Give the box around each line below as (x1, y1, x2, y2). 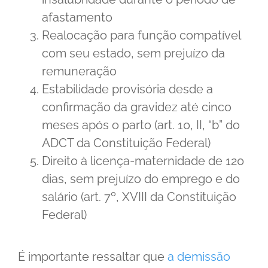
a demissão (167, 249, 230, 264)
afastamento (42, 10, 112, 25)
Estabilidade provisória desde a (42, 81, 213, 96)
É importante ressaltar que (18, 249, 167, 264)
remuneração (42, 63, 117, 78)
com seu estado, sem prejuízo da (42, 45, 225, 60)
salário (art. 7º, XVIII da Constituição (42, 189, 236, 204)
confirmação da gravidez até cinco (42, 99, 232, 114)
